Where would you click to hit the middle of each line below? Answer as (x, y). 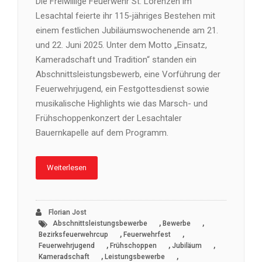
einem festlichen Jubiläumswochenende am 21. (127, 31)
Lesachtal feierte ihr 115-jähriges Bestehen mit (125, 16)
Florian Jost (67, 213)
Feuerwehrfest (147, 235)
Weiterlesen (67, 168)
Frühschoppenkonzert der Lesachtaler (109, 118)
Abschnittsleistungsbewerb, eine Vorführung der (128, 75)
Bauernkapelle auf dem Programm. (102, 133)
